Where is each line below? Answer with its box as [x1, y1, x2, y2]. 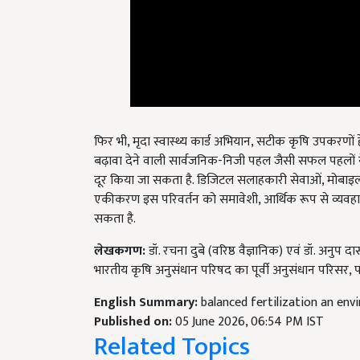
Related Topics [94, 306, 250, 350]
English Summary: [94, 272, 201, 295]
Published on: [94, 292, 175, 314]
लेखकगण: [94, 221, 149, 243]
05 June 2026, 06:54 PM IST [175, 292, 324, 314]
